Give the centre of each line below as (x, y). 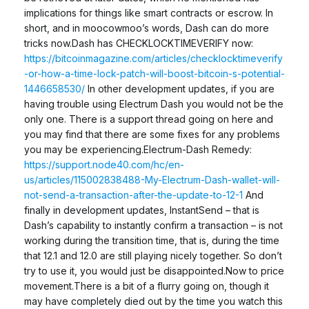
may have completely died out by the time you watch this (153, 301)
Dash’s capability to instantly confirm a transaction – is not (153, 225)
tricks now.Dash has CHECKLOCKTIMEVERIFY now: (139, 43)
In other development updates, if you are (180, 88)
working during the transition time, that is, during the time (152, 240)
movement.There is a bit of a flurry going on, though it (147, 286)
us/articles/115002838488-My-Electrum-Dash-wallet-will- (152, 179)
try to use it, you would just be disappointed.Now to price (154, 270)
